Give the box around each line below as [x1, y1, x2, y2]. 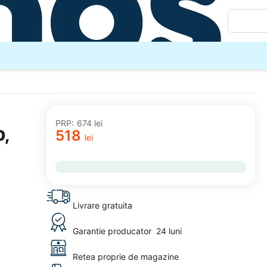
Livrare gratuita [73, 200, 132, 210]
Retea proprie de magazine [73, 252, 179, 262]
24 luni [156, 226, 182, 236]
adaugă [69, 145, 98, 156]
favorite [69, 166, 98, 176]
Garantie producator [73, 226, 156, 236]
